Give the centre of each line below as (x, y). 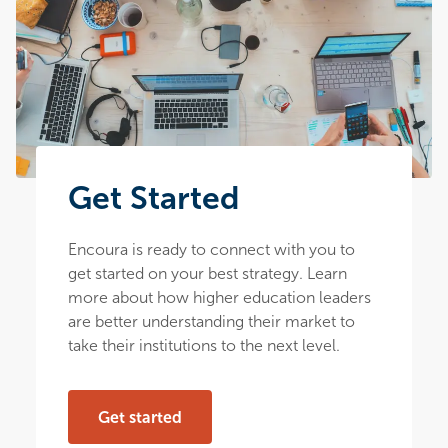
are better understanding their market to (211, 322)
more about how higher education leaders (219, 298)
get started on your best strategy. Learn (207, 274)
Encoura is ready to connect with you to (211, 250)
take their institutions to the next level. (204, 346)
